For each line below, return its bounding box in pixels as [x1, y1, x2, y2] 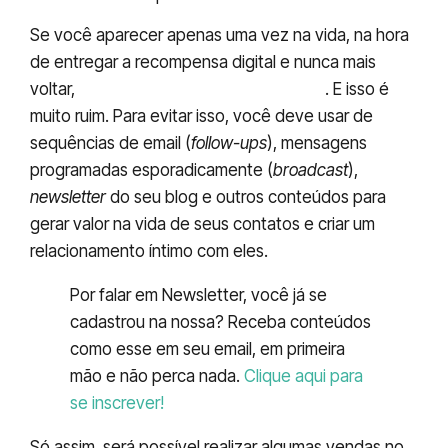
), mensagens [267, 133, 367, 154]
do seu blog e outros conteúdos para [106, 187, 386, 208]
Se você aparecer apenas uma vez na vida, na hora [30, 25, 409, 46]
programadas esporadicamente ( [30, 160, 273, 181]
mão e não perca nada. [70, 366, 244, 387]
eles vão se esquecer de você [79, 79, 325, 100]
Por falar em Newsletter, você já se [70, 285, 327, 306]
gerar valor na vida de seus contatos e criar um [30, 214, 375, 235]
